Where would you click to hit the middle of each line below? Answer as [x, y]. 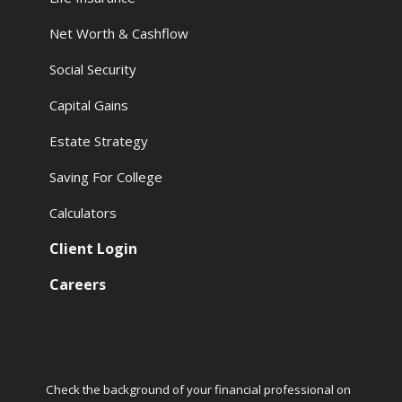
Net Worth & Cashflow [119, 33]
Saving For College [106, 177]
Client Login [94, 249]
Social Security [93, 69]
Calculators [83, 213]
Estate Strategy [99, 141]
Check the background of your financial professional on [199, 389]
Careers [78, 284]
